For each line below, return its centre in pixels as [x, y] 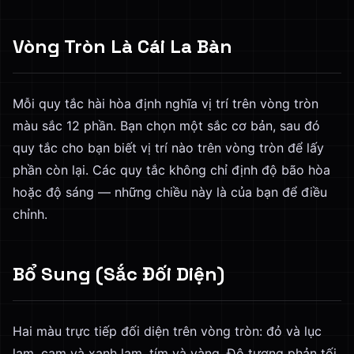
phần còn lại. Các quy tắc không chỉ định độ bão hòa [171, 170]
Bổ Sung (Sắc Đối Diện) [119, 274]
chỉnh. [30, 214]
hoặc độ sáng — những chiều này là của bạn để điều [170, 192]
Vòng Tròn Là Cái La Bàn [122, 46]
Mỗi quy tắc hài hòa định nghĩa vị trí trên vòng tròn [166, 104]
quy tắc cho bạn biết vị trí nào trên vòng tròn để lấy [168, 148]
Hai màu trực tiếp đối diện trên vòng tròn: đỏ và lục [167, 331]
